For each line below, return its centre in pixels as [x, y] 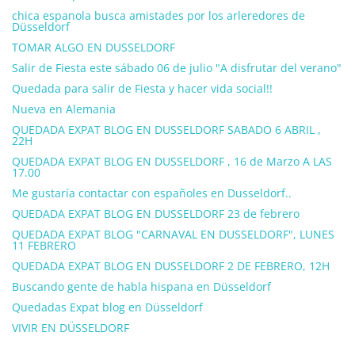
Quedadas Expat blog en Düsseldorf [107, 307]
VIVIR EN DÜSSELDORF [71, 328]
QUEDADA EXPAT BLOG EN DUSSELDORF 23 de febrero [156, 214]
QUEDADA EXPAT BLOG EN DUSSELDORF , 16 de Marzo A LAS [172, 161]
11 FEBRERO [44, 245]
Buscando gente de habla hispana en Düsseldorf [141, 286]
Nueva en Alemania [64, 109]
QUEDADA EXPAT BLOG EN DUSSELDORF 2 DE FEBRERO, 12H [171, 266]
